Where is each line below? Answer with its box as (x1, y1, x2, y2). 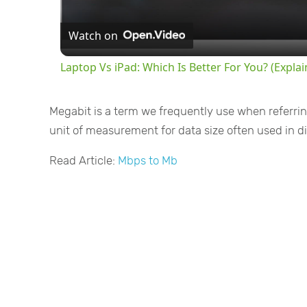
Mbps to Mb (118, 153, 177, 167)
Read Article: (49, 153, 118, 167)
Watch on (68, 27, 118, 43)
